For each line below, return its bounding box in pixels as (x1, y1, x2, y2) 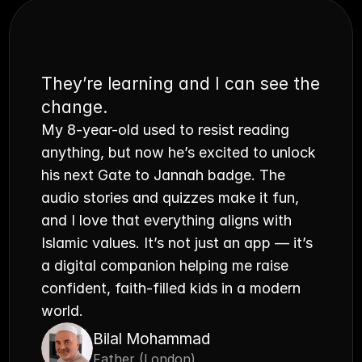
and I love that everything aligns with (41, 212, 293, 229)
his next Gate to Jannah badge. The (41, 166, 286, 183)
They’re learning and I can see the (41, 74, 321, 94)
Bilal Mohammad (93, 330, 211, 348)
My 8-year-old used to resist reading (41, 121, 290, 138)
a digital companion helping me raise (41, 257, 289, 274)
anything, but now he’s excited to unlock (41, 144, 317, 161)
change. (41, 97, 108, 117)
